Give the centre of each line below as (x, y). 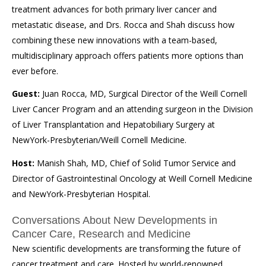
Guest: (26, 94)
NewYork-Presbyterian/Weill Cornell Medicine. (100, 140)
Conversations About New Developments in (115, 220)
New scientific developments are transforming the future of (126, 248)
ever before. (35, 71)
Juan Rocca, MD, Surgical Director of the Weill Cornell (145, 94)
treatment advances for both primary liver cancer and (114, 9)
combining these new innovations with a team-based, (115, 40)
